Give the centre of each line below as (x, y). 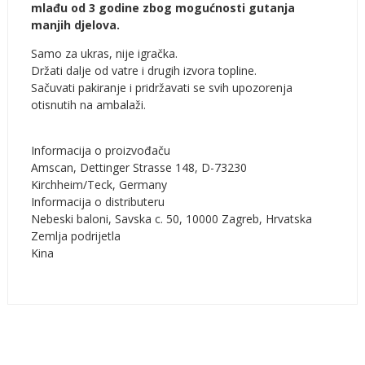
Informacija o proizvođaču (100, 150)
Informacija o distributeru (97, 201)
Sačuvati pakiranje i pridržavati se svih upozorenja (161, 87)
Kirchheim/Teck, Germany (99, 184)
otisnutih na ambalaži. (88, 104)
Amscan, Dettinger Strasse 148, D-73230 (139, 167)
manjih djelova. (75, 24)
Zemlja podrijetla (75, 235)
